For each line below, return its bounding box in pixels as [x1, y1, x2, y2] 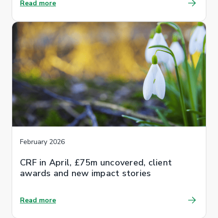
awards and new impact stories [20, 167, 151, 179]
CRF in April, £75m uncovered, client [20, 156, 172, 168]
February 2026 [20, 137, 65, 146]
